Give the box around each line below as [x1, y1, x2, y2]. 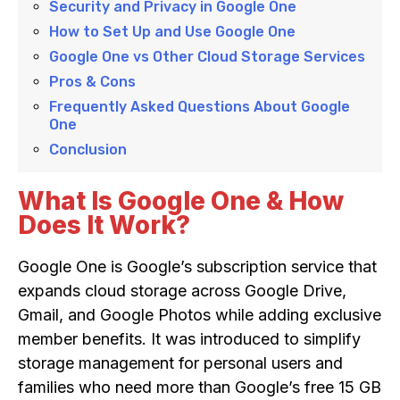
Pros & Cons [49, 73, 136, 91]
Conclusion [49, 141, 127, 159]
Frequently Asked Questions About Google [49, 98, 350, 116]
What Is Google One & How [18, 186, 344, 217]
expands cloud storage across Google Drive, [18, 280, 346, 300]
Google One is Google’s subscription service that [18, 256, 377, 276]
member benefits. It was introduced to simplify [18, 329, 361, 348]
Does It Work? [18, 210, 190, 241]
